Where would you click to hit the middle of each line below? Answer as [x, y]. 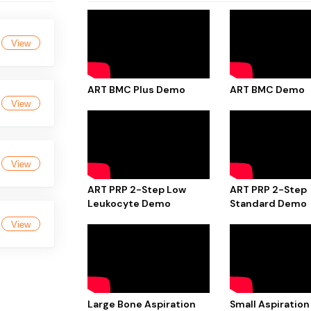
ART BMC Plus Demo [137, 89]
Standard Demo [269, 204]
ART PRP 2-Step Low [137, 190]
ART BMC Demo [268, 89]
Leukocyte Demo [129, 204]
